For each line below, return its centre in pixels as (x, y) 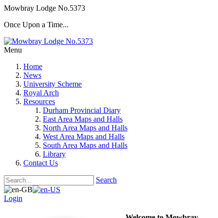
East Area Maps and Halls (83, 119)
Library (54, 154)
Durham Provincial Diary (82, 110)
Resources (39, 101)
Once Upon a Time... (36, 25)
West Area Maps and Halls (84, 136)
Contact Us (41, 163)
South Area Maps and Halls (85, 145)
